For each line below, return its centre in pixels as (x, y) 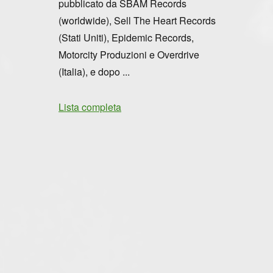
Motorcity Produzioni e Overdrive (129, 54)
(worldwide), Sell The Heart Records (137, 20)
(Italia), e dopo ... (94, 71)
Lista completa (90, 107)
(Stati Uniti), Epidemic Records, (126, 37)
